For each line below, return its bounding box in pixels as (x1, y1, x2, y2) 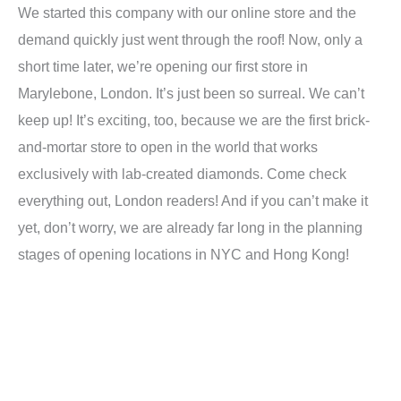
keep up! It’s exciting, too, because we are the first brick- (18, 112, 370, 129)
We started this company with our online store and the (18, 4, 356, 21)
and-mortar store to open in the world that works (18, 139, 318, 156)
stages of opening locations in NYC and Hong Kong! (18, 246, 349, 263)
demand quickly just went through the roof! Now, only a (18, 31, 363, 48)
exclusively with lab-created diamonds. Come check (18, 166, 346, 183)
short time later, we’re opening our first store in (18, 58, 308, 75)
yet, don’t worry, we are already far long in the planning (18, 219, 363, 236)
